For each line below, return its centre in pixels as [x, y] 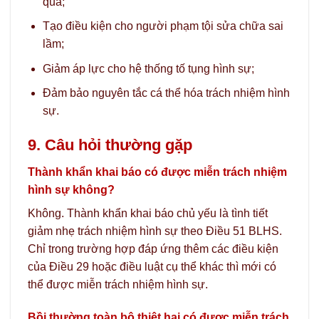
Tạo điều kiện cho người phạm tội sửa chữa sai [163, 26]
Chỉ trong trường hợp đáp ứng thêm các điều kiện [153, 249]
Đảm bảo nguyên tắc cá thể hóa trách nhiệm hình [166, 93]
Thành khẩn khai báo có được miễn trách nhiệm [157, 172]
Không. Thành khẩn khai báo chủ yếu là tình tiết [148, 214]
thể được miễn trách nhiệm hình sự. [118, 285]
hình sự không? [71, 190]
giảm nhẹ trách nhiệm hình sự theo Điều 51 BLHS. [155, 231]
